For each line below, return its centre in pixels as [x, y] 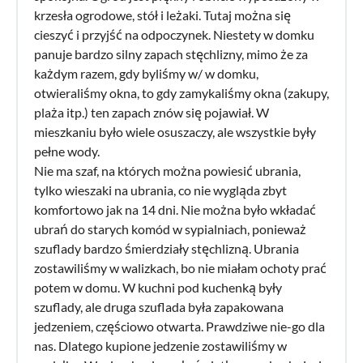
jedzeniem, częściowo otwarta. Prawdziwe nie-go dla [179, 326]
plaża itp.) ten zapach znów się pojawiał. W [152, 112]
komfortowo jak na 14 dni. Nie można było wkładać [175, 209]
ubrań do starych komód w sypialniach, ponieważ [170, 228]
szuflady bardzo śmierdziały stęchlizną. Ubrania [167, 248]
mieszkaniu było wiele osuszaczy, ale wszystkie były [175, 131]
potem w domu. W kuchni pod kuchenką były [158, 287]
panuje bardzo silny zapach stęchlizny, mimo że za [171, 53]
